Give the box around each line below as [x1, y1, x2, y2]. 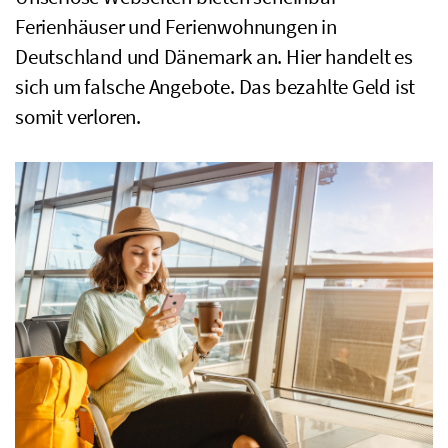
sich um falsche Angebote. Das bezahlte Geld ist [15, 72, 416, 100]
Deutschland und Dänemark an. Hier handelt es [15, 42, 413, 70]
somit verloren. [15, 102, 141, 130]
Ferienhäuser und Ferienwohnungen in [15, 12, 337, 40]
